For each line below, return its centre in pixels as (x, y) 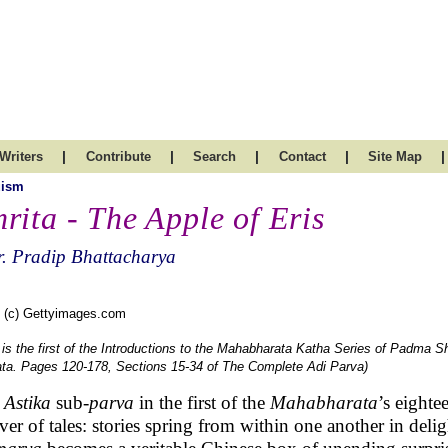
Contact (302, 156)
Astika (30, 402)
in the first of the (202, 402)
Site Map (395, 156)
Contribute (118, 156)
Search (214, 156)
